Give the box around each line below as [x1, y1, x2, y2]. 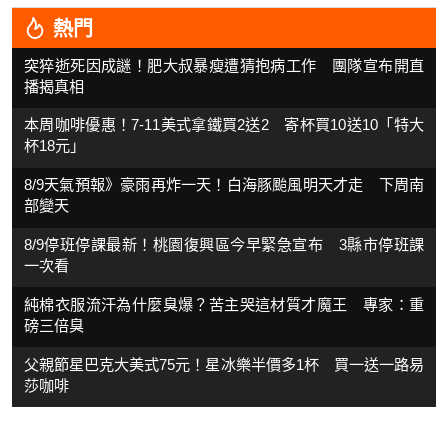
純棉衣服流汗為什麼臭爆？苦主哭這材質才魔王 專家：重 [24, 295, 424, 313]
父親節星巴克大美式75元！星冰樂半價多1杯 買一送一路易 [24, 355, 424, 373]
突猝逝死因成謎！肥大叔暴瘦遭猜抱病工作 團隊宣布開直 [24, 56, 424, 74]
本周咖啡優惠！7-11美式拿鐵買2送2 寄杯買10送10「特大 [24, 116, 424, 134]
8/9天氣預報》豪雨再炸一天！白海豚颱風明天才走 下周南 [24, 176, 424, 194]
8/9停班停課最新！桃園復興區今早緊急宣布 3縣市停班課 [24, 236, 424, 254]
